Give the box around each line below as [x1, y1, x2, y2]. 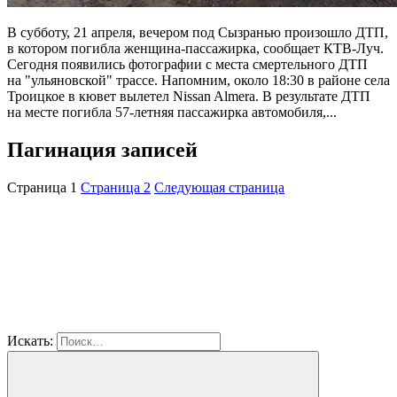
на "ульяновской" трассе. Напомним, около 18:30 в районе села [7, 73, 390, 88]
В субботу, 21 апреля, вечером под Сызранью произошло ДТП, [7, 25, 388, 40]
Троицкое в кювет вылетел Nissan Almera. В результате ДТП [7, 89, 370, 104]
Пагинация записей [7, 137, 198, 161]
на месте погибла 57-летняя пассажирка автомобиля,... [7, 105, 337, 120]
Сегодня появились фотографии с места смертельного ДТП [7, 57, 368, 72]
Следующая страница [154, 179, 284, 195]
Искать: [7, 332, 53, 348]
